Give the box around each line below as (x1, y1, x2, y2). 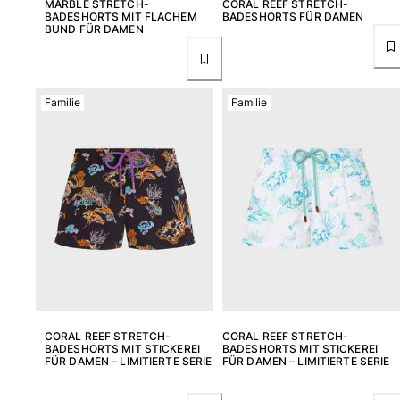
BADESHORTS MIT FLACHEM (45, 9, 197, 23)
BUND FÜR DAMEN (45, 21, 144, 36)
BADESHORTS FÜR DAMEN (222, 9, 364, 23)
